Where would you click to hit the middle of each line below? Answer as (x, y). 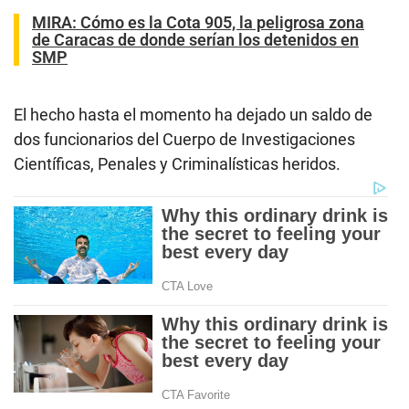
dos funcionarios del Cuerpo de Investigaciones (184, 139)
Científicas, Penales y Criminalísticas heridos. (177, 163)
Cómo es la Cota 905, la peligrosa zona (222, 22)
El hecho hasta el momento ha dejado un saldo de (193, 114)
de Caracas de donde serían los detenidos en (195, 39)
